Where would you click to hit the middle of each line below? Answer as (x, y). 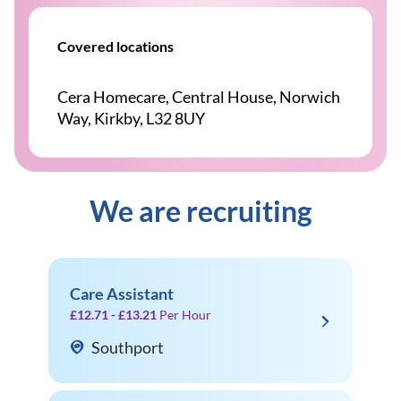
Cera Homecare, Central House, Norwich (199, 97)
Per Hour (185, 315)
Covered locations (115, 46)
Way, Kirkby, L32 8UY (131, 118)
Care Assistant (122, 294)
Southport (128, 347)
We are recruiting (200, 211)
